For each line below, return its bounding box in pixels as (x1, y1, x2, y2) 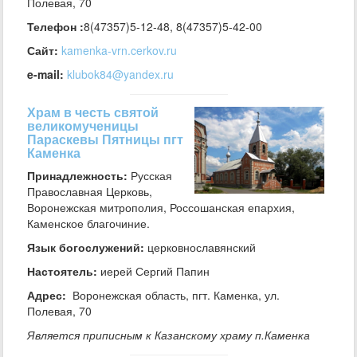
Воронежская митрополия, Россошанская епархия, (27, 199, 295, 215)
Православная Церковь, (27, 183, 152, 199)
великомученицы (27, 116, 139, 135)
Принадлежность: (27, 167, 127, 183)
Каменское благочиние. (27, 215, 153, 231)
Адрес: (27, 287, 66, 303)
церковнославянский (144, 239, 256, 255)
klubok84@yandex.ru (67, 66, 174, 82)
